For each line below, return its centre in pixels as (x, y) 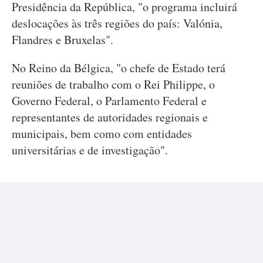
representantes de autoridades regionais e (110, 117)
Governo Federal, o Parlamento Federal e (109, 101)
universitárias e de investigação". (90, 150)
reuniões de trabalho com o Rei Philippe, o (113, 84)
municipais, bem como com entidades (102, 134)
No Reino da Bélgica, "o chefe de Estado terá (119, 68)
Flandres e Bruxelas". (63, 40)
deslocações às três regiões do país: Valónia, (117, 23)
